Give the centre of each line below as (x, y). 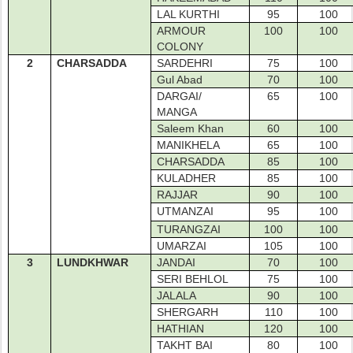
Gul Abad (180, 80)
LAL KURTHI (189, 14)
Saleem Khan (191, 128)
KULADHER (187, 178)
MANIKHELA (190, 145)
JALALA (177, 295)
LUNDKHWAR (93, 262)
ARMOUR (182, 31)
